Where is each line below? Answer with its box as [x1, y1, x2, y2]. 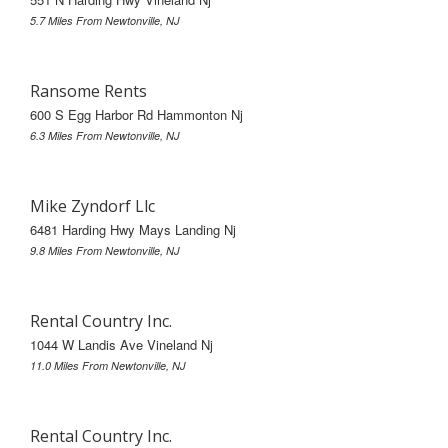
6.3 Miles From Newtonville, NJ [30, 127, 180, 143]
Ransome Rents [30, 79, 147, 102]
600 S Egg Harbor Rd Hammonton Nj [30, 104, 243, 124]
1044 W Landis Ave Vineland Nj [30, 334, 213, 354]
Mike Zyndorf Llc [30, 194, 155, 217]
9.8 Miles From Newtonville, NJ [30, 242, 180, 258]
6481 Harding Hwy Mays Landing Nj [30, 219, 236, 239]
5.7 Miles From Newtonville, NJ [30, 12, 180, 28]
